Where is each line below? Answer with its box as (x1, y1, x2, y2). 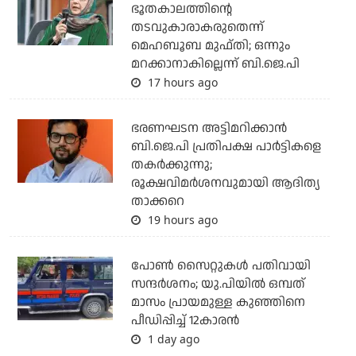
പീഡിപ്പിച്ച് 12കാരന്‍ (130, 311, 239, 331)
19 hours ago (144, 212, 218, 228)
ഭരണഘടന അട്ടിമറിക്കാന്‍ (130, 119, 287, 138)
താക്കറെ (130, 192, 184, 211)
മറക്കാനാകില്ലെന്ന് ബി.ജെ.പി (130, 55, 300, 74)
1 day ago (144, 331, 199, 347)
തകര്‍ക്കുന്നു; (130, 156, 212, 175)
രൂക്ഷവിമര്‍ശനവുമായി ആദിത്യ (130, 174, 319, 193)
